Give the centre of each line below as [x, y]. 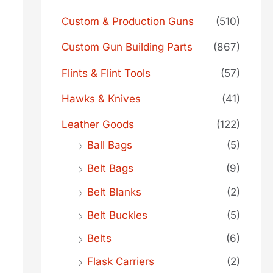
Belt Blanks [114, 192]
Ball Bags [109, 145]
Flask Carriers [120, 262]
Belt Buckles [117, 215]
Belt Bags [110, 168]
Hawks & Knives [101, 98]
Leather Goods [97, 124]
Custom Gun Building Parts [127, 47]
